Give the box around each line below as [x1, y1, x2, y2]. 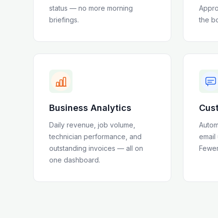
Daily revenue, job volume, [49, 121, 135, 129]
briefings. [49, 16, 79, 24]
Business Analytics [49, 103, 131, 113]
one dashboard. [49, 156, 100, 164]
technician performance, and [49, 132, 142, 141]
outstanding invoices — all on [49, 144, 143, 152]
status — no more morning [49, 4, 133, 12]
